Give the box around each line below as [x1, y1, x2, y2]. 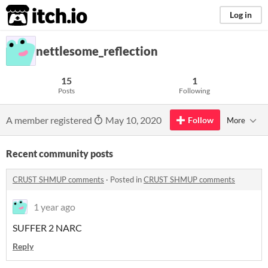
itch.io [5, 4, 58, 28]
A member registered [6, 114, 94, 126]
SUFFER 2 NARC [13, 222, 82, 233]
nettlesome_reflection [36, 44, 158, 58]
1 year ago [33, 201, 75, 212]
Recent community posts [6, 148, 113, 159]
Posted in [110, 175, 144, 184]
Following [179, 86, 210, 95]
